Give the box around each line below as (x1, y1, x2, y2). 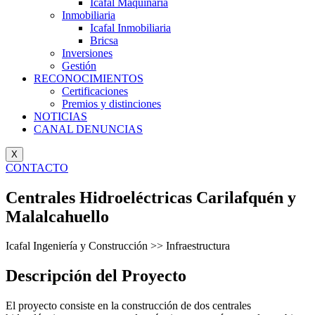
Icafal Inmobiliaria (90, 21, 171, 34)
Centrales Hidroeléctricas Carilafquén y (6, 188, 296, 207)
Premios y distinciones (62, 97, 161, 110)
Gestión (62, 59, 96, 72)
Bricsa (90, 34, 118, 46)
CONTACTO (6, 161, 68, 174)
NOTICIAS (34, 110, 87, 122)
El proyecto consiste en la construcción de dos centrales (6, 300, 251, 312)
